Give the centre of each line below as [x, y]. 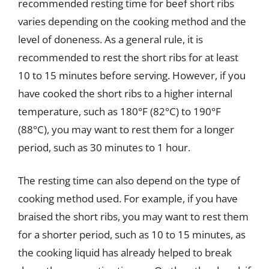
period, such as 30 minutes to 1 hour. [104, 147]
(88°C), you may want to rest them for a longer [126, 129]
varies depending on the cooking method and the [132, 21]
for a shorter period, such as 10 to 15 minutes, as [132, 234]
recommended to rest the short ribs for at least [128, 57]
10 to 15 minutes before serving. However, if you [132, 75]
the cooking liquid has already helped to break [125, 252]
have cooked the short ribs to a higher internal [125, 93]
